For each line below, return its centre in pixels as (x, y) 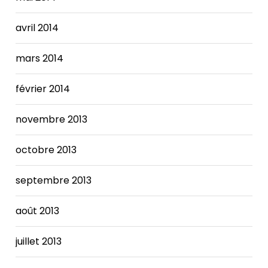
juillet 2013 (39, 241)
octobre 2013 (46, 150)
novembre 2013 (52, 119)
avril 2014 (37, 28)
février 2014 (43, 89)
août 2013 (38, 211)
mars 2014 (40, 58)
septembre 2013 (54, 180)
